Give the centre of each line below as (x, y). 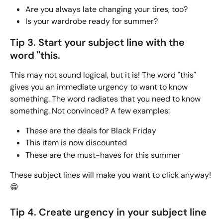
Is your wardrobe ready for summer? (93, 21)
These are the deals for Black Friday (91, 130)
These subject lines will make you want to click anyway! (111, 175)
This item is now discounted (76, 143)
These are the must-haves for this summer (103, 155)
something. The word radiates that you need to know (106, 99)
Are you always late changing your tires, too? (107, 9)
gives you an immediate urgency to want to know (100, 87)
